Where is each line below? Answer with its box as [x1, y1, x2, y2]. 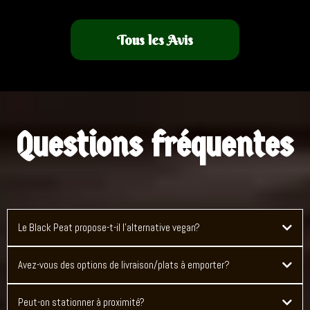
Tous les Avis [117, 31, 193, 48]
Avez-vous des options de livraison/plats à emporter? [18, 258, 230, 271]
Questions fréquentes [17, 125, 293, 165]
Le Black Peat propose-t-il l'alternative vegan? [18, 221, 200, 234]
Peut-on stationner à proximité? [18, 295, 145, 309]
